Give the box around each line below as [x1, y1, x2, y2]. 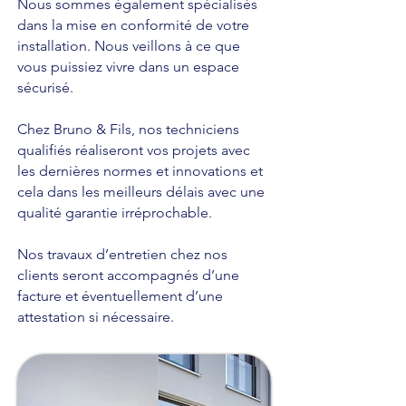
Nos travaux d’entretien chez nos [17, 246, 227, 263]
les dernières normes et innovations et [17, 162, 263, 179]
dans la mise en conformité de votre [17, 16, 249, 34]
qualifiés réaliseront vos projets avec [17, 141, 250, 159]
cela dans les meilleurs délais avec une [17, 183, 265, 200]
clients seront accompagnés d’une [17, 266, 239, 284]
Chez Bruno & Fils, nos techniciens [17, 121, 239, 138]
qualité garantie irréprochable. [17, 204, 212, 221]
